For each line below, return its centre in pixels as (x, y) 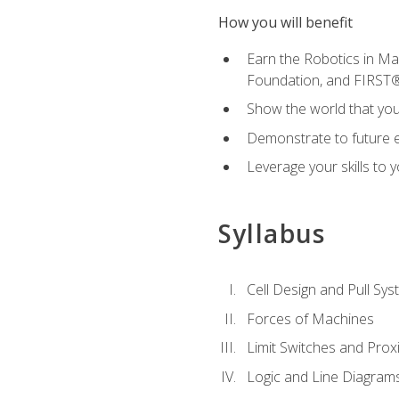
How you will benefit (285, 23)
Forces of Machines (310, 318)
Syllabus (272, 233)
